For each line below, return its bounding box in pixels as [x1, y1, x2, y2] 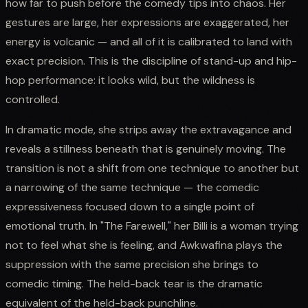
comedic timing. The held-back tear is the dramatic [5, 276, 263, 291]
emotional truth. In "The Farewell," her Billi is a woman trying [5, 218, 298, 233]
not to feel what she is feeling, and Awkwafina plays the [5, 237, 283, 252]
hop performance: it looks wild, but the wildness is [5, 72, 255, 87]
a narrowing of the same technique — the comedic [5, 179, 259, 195]
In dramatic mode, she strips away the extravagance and [5, 122, 291, 137]
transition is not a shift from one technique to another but [5, 160, 299, 175]
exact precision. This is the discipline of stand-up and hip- [5, 53, 297, 68]
